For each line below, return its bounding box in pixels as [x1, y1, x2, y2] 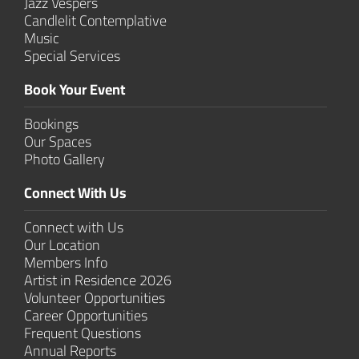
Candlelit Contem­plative [24, 6, 167, 34]
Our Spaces [24, 127, 91, 155]
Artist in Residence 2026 [24, 266, 171, 293]
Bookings [24, 110, 79, 137]
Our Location [24, 231, 100, 258]
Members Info [24, 248, 107, 276]
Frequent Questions [24, 319, 141, 346]
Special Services [24, 42, 120, 69]
